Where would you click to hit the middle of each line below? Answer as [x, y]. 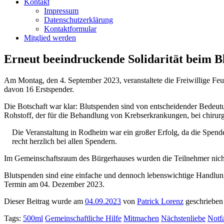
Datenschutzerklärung [78, 20]
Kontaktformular [70, 29]
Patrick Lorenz [160, 201]
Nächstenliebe [183, 218]
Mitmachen [141, 218]
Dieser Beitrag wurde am [44, 201]
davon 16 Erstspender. [39, 89]
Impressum [61, 11]
